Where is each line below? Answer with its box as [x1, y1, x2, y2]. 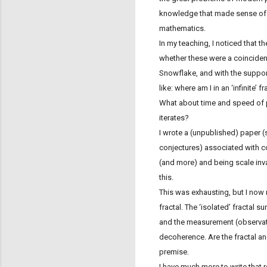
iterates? [159, 113, 189, 123]
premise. [159, 247, 189, 257]
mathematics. [159, 24, 207, 33]
